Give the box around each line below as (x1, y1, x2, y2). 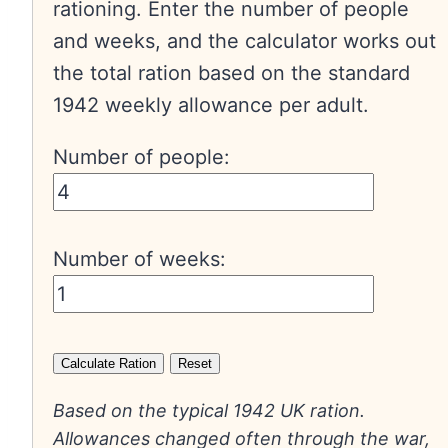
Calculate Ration (61, 356, 156, 372)
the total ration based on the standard (53, 61, 410, 86)
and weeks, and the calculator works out (53, 29, 436, 54)
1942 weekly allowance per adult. (53, 93, 369, 118)
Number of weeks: (53, 247, 226, 272)
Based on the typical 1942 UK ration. (53, 400, 365, 422)
